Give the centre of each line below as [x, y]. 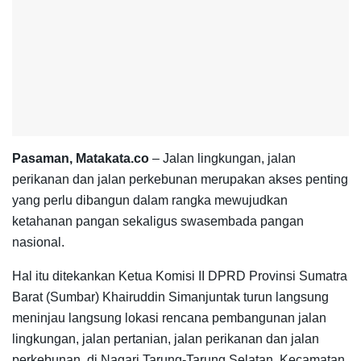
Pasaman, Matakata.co [81, 159]
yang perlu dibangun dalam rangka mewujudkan [150, 201]
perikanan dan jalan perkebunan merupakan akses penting [180, 180]
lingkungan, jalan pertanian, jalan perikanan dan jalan [166, 339]
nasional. [38, 243]
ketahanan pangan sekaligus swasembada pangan [158, 222]
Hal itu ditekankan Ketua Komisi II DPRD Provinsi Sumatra [180, 276]
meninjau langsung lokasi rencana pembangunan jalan [169, 318]
